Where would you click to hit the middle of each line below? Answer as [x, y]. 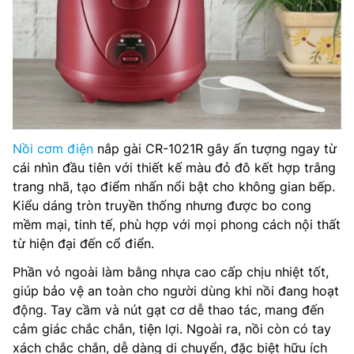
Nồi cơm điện [53, 149]
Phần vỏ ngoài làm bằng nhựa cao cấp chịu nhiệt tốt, [171, 272]
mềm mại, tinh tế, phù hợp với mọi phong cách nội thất [177, 224]
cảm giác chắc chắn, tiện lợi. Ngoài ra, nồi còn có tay [172, 329]
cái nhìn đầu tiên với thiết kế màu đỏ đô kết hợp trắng [174, 168]
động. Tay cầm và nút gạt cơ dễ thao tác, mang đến [168, 310]
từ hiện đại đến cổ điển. [83, 243]
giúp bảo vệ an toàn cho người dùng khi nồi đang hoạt [176, 291]
